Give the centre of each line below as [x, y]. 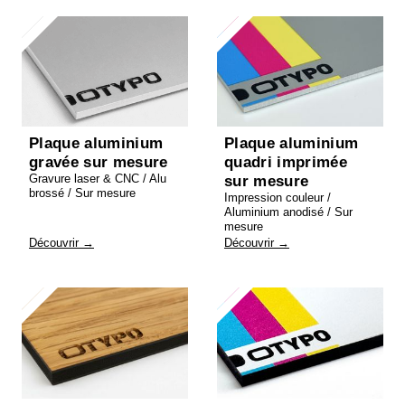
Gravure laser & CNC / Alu [98, 179]
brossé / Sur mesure [82, 193]
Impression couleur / [278, 198]
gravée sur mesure [99, 163]
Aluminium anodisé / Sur [288, 212]
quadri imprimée [286, 163]
